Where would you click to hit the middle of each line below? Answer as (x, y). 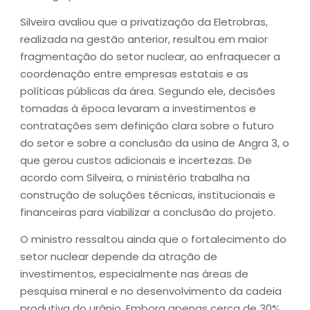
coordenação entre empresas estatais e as (134, 74)
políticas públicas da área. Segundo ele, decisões (148, 91)
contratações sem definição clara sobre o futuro (147, 126)
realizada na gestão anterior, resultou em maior (144, 39)
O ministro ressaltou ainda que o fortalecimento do (153, 239)
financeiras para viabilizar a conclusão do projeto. (148, 212)
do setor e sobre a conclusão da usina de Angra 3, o (155, 143)
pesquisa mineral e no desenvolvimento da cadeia (151, 291)
